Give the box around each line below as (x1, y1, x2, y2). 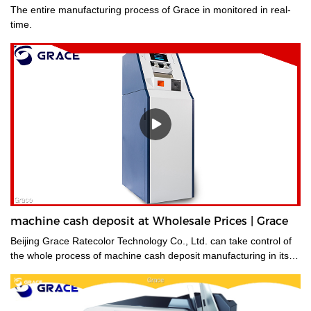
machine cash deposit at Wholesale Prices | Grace (10, 214, 288, 228)
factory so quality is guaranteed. (10, 264, 151, 276)
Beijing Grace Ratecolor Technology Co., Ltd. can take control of (10, 235, 292, 246)
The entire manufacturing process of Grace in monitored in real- (10, 3, 203, 15)
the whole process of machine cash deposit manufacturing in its (10, 249, 289, 261)
